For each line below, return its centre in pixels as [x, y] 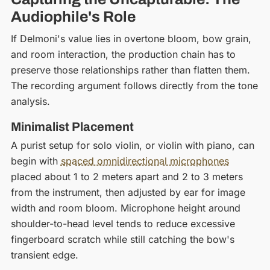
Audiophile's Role [73, 17]
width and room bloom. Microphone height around [125, 208]
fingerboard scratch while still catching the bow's [122, 239]
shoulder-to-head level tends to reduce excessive [123, 223]
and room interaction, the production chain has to [123, 54]
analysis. [30, 101]
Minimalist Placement [72, 126]
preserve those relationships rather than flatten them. [130, 70]
